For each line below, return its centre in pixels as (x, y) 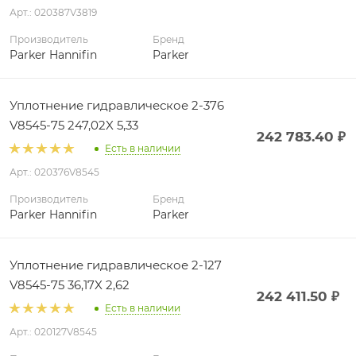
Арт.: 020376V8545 (54, 172)
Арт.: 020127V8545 (53, 332)
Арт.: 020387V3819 (53, 13)
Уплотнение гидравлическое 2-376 (101, 106)
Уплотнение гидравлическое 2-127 (101, 265)
